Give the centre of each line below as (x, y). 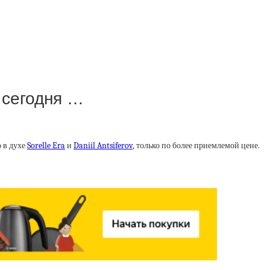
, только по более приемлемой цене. (196, 146)
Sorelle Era (46, 146)
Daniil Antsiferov (103, 146)
